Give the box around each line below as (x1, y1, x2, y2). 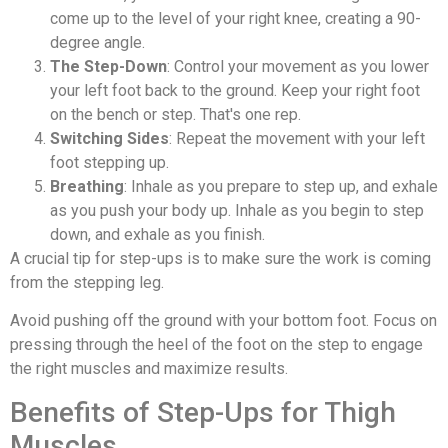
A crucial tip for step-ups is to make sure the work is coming (10, 248, 431, 268)
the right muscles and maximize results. (10, 359, 288, 379)
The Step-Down (50, 56, 167, 76)
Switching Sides (50, 128, 169, 148)
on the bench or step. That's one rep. (50, 104, 301, 124)
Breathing (50, 176, 124, 196)
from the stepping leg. (10, 272, 164, 292)
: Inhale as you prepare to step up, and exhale (124, 176, 438, 196)
